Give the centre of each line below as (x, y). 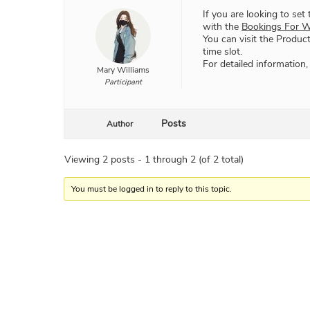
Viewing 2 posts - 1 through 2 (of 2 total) (154, 160)
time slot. (222, 52)
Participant (123, 82)
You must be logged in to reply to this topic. (152, 189)
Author (120, 124)
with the (222, 27)
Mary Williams (123, 70)
